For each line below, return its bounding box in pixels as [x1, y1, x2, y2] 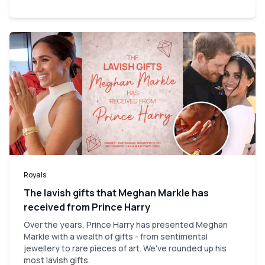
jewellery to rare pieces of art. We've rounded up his [24, 242, 227, 254]
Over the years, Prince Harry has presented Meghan [24, 218, 228, 230]
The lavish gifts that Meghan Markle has [24, 186, 209, 199]
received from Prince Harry [24, 200, 150, 214]
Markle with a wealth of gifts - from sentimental [24, 230, 208, 242]
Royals [24, 169, 46, 180]
